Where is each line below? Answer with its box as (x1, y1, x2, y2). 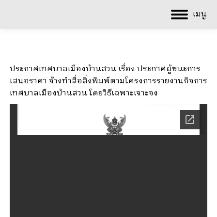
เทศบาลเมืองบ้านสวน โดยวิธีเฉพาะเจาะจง (10, 87, 158, 100)
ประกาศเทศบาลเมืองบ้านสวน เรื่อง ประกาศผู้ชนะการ (10, 62, 201, 76)
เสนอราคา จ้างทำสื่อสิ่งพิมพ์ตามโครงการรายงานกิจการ (10, 75, 207, 88)
